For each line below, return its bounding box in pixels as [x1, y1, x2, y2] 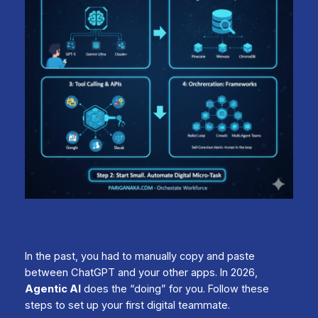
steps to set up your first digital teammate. [24, 298, 230, 312]
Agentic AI [24, 282, 81, 295]
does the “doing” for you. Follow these [80, 282, 269, 295]
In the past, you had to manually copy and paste [24, 249, 255, 263]
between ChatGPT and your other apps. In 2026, [24, 265, 258, 279]
